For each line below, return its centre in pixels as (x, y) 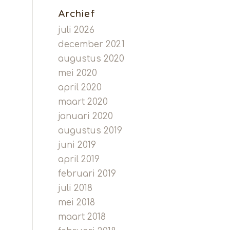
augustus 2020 (91, 59)
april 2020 (80, 88)
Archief (77, 14)
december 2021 (92, 44)
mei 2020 (78, 73)
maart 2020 (83, 102)
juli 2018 (75, 188)
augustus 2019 (90, 131)
